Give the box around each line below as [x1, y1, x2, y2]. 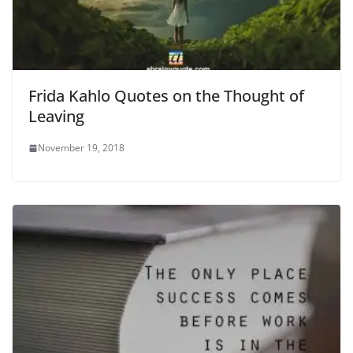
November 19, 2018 [38, 141, 124, 155]
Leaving [28, 106, 84, 128]
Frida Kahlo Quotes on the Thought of [28, 85, 304, 107]
